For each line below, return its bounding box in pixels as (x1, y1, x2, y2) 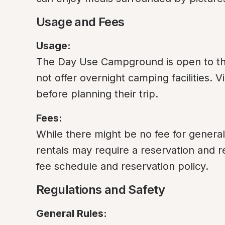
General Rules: (36, 207, 107, 219)
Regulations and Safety (36, 182, 165, 197)
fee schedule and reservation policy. (36, 160, 208, 172)
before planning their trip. (36, 88, 158, 100)
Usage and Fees (36, 15, 125, 29)
